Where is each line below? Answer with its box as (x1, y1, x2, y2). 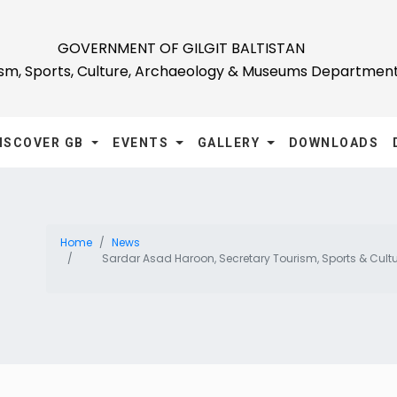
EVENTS (113, 136, 173, 151)
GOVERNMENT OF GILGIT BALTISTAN (58, 38, 305, 58)
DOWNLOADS (288, 136, 379, 151)
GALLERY (197, 136, 264, 151)
